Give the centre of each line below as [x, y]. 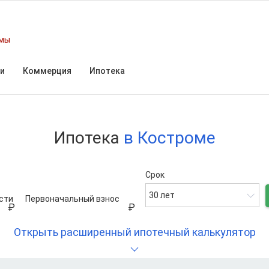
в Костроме [169, 138]
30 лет [162, 195]
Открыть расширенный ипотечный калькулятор [134, 232]
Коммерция [47, 71]
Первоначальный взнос [72, 199]
